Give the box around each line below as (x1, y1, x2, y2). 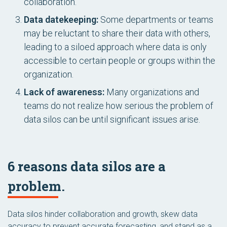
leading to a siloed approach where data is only (24, 42, 207, 52)
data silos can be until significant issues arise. (24, 114, 200, 125)
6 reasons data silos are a (8, 158, 166, 175)
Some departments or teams (98, 14, 213, 25)
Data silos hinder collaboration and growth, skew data (8, 209, 198, 219)
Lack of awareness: (24, 87, 104, 97)
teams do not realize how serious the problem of (24, 100, 213, 111)
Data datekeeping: (24, 14, 98, 25)
